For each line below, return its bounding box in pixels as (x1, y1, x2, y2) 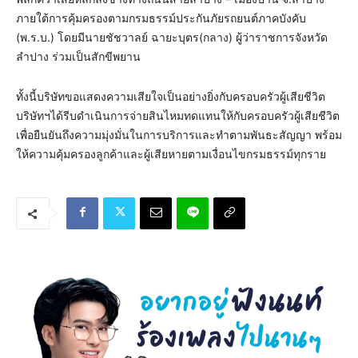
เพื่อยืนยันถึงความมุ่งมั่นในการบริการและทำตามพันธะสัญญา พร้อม (16, 128, 342, 142)
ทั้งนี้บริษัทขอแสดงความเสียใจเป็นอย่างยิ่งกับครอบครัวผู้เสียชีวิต (16, 89, 325, 104)
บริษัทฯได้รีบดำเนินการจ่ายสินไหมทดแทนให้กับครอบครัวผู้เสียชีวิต (16, 109, 340, 123)
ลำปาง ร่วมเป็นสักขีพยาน (16, 50, 141, 64)
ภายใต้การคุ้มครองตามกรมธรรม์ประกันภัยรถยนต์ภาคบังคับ (16, 11, 306, 26)
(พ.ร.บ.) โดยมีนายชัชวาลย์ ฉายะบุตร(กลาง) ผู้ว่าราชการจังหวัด (16, 30, 328, 45)
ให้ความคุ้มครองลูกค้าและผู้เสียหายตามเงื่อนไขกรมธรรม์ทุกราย (16, 147, 326, 161)
